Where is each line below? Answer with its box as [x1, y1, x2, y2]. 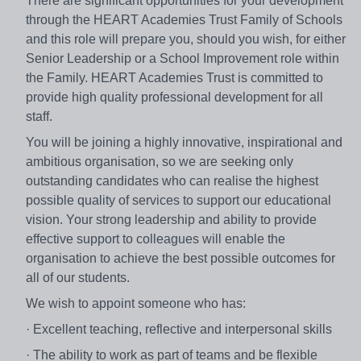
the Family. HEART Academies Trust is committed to [26, 70, 323, 85]
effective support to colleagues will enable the [26, 231, 285, 246]
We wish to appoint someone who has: [26, 296, 246, 310]
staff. [26, 109, 56, 123]
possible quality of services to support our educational [26, 193, 331, 207]
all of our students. [26, 270, 133, 284]
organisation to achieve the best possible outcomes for [26, 251, 335, 265]
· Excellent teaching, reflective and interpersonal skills [26, 322, 332, 336]
